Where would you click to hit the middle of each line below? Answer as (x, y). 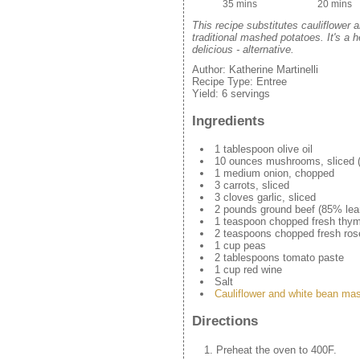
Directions (225, 321)
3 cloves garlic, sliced (265, 198)
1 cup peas (240, 246)
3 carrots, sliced (252, 186)
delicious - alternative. (243, 50)
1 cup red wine (248, 270)
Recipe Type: (224, 82)
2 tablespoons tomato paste (279, 258)
